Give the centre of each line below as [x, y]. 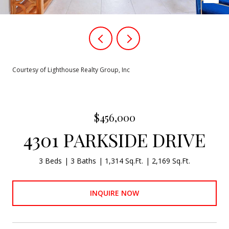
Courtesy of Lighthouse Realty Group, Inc [71, 70]
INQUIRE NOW [114, 193]
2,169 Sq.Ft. [171, 161]
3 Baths [83, 161]
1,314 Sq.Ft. [124, 161]
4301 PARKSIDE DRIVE [114, 140]
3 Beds [50, 161]
